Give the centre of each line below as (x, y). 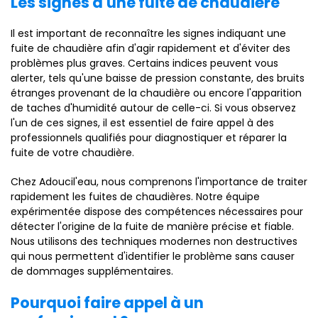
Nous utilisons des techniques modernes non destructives (154, 241)
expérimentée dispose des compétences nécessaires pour (157, 212)
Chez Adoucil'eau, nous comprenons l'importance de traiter (159, 182)
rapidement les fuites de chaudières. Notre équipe (135, 197)
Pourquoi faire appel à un (107, 303)
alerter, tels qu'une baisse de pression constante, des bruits (158, 78)
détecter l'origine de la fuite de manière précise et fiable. (152, 226)
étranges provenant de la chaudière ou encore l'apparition (156, 93)
